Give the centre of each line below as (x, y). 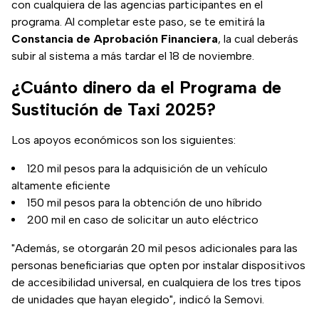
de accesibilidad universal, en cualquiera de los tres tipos (156, 283)
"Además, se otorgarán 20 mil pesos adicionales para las (155, 249)
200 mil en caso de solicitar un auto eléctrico (143, 220)
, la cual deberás (258, 39)
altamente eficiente (61, 186)
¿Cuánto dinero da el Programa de (146, 88)
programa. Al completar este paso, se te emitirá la (138, 22)
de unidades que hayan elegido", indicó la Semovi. (138, 300)
